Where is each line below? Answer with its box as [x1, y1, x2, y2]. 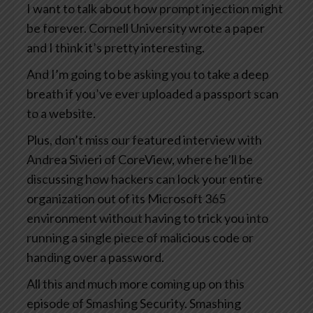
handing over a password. [27, 249, 164, 265]
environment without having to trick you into [27, 210, 268, 226]
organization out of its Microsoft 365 [27, 191, 226, 207]
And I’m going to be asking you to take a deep [27, 66, 269, 82]
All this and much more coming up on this [27, 276, 245, 292]
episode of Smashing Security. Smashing [27, 296, 241, 312]
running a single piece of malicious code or [27, 230, 254, 246]
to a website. [27, 105, 96, 122]
